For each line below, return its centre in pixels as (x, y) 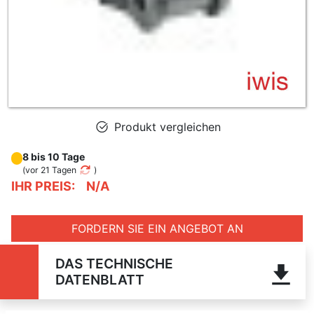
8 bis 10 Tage (53, 157)
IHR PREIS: (43, 186)
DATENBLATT (100, 280)
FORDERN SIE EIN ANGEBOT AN (157, 228)
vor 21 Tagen (50, 170)
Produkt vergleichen (166, 127)
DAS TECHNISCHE (114, 264)
